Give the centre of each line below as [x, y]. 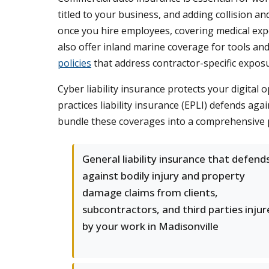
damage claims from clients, [150, 192]
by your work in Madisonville [150, 226]
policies [74, 63]
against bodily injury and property [164, 176]
